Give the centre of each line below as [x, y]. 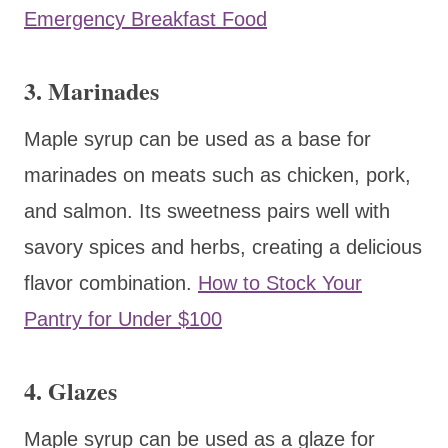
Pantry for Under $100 [123, 318]
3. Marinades [91, 90]
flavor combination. [111, 282]
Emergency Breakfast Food [145, 18]
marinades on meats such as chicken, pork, [217, 174]
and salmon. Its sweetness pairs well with [207, 210]
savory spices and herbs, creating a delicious [223, 246]
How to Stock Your [280, 282]
